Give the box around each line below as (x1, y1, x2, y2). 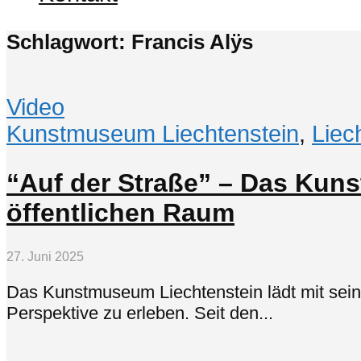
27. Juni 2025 (6, 249, 84, 263)
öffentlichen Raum (6, 198, 234, 228)
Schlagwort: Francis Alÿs (6, 30, 253, 53)
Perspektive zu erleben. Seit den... (6, 303, 273, 324)
